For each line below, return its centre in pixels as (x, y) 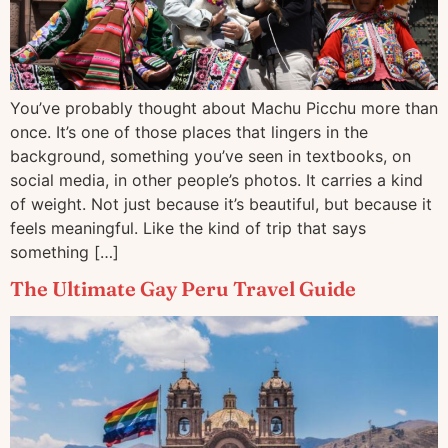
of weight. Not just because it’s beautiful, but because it (221, 203)
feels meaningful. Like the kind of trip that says (188, 227)
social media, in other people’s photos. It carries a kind (216, 179)
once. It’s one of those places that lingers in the (189, 131)
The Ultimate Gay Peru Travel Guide (183, 289)
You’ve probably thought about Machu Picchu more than (224, 107)
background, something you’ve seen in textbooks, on (210, 155)
